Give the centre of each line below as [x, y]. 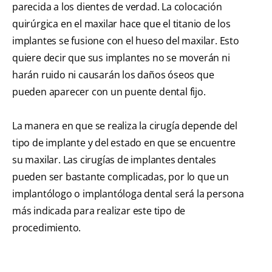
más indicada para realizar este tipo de [99, 211]
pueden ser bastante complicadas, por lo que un [121, 177]
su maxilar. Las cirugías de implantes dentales [114, 160]
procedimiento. [47, 228]
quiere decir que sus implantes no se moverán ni [121, 58]
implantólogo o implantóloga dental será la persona [128, 194]
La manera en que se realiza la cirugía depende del [125, 126]
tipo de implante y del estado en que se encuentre [124, 143]
